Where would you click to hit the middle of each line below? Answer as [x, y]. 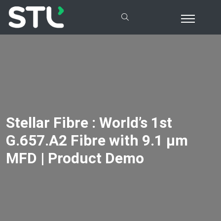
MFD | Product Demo [75, 158]
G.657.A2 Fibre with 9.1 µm [97, 140]
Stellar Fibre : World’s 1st [89, 122]
